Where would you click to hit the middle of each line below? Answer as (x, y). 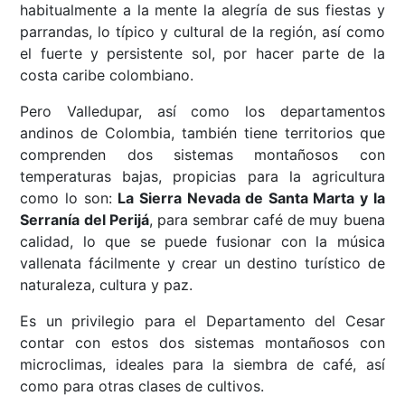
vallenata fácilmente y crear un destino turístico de (202, 264)
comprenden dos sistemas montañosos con (202, 155)
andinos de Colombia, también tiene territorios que (202, 133)
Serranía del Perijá (85, 220)
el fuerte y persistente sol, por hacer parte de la (202, 54)
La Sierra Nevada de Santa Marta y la (251, 198)
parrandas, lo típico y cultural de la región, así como (202, 32)
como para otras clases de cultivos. (142, 386)
